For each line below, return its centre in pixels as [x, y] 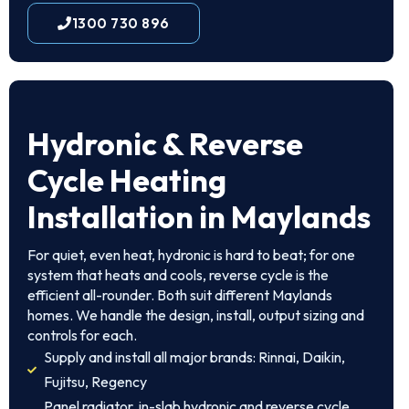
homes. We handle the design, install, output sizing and [196, 315]
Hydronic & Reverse [165, 144]
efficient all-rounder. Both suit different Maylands [180, 295]
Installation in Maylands [199, 217]
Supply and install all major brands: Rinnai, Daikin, [194, 357]
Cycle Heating [127, 180]
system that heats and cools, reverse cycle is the [178, 275]
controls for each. [82, 335]
